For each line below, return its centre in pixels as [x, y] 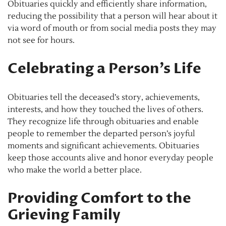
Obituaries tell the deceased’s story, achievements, [104, 98]
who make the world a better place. [75, 170]
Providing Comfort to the [99, 199]
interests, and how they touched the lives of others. [105, 110]
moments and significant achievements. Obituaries [103, 146]
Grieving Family [64, 215]
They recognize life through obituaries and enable [103, 122]
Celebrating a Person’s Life [104, 69]
